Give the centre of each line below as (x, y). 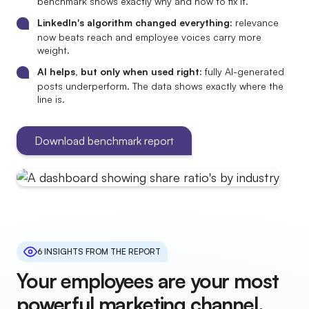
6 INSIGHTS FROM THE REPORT (99, 251)
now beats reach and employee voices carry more (149, 37)
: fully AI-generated (242, 71)
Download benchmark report (104, 141)
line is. (51, 99)
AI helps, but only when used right (118, 71)
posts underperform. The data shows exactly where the (160, 86)
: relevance (254, 22)
